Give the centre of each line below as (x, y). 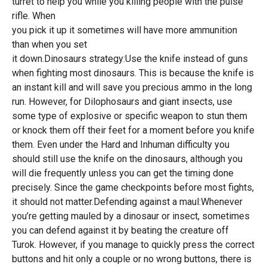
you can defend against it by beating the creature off (120, 230)
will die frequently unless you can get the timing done (122, 173)
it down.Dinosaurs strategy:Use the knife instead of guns (130, 59)
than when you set (49, 44)
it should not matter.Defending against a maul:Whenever (127, 202)
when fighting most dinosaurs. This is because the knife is (133, 73)
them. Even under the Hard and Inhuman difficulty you (120, 145)
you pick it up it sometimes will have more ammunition (124, 30)
